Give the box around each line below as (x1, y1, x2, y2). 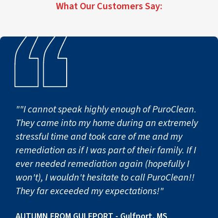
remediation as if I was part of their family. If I (16, 143, 186, 157)
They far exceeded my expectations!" (16, 184, 163, 198)
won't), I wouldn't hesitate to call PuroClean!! (16, 170, 195, 184)
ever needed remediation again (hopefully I (16, 157, 189, 171)
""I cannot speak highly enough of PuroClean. (16, 102, 197, 116)
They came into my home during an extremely (16, 116, 198, 130)
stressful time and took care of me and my (16, 129, 182, 144)
